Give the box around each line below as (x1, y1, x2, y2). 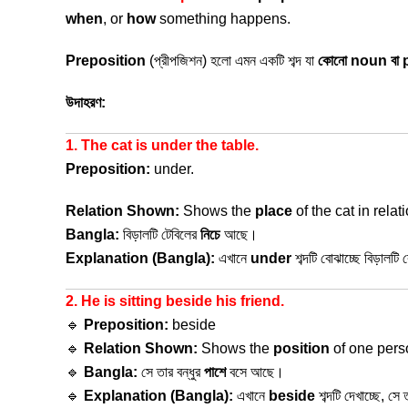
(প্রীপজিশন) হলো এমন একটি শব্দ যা (146, 53, 318, 68)
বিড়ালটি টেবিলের (119, 227, 200, 242)
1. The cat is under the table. (66, 138, 259, 153)
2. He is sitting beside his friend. (66, 293, 284, 309)
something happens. (156, 11, 291, 26)
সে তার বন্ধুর (138, 364, 204, 380)
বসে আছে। (226, 364, 284, 380)
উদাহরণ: (66, 95, 106, 110)
